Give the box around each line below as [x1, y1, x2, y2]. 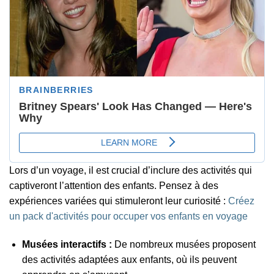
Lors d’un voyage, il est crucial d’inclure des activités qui [9, 165, 252, 176]
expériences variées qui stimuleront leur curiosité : [9, 196, 228, 207]
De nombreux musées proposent [111, 239, 256, 250]
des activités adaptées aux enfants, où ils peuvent [21, 254, 237, 265]
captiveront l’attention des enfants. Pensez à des [9, 180, 218, 191]
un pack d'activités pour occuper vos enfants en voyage [9, 211, 248, 222]
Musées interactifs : [21, 239, 112, 250]
